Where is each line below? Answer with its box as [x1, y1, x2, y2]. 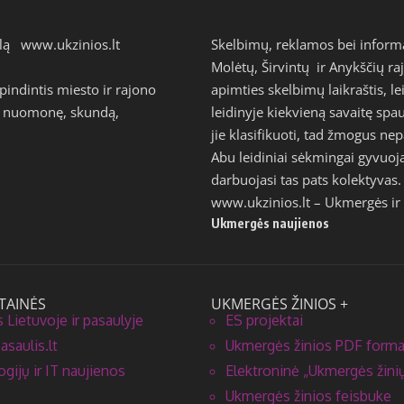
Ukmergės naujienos [211, 215, 329, 231]
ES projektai [225, 310, 303, 329]
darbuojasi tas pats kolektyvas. [211, 170, 401, 188]
